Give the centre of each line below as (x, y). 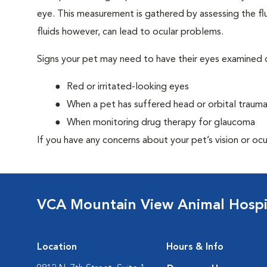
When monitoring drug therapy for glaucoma (161, 123)
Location (57, 247)
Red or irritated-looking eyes (128, 87)
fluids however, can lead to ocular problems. (130, 32)
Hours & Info (195, 247)
